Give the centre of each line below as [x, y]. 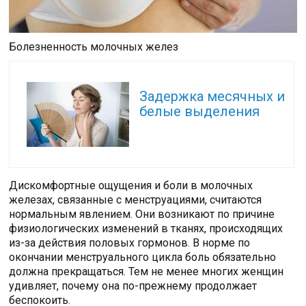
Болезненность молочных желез [94, 47]
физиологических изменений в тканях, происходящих [146, 229]
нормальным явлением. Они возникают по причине [142, 214]
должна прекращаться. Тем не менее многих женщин [147, 272]
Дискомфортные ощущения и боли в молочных [131, 186]
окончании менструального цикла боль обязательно [143, 258]
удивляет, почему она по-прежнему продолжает [133, 286]
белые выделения [200, 112]
